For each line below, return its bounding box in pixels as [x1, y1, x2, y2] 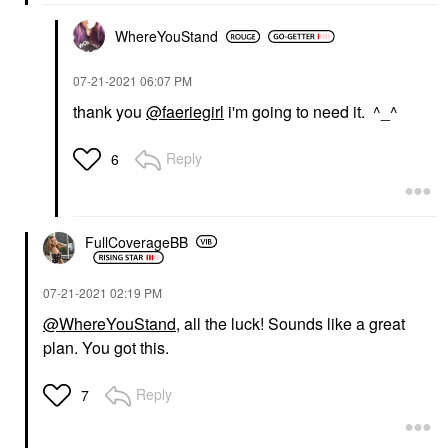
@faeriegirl [146, 100, 224, 123]
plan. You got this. [43, 336, 173, 359]
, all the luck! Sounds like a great [176, 312, 405, 335]
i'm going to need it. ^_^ [224, 100, 398, 123]
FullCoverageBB [85, 231, 188, 252]
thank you [73, 100, 146, 123]
